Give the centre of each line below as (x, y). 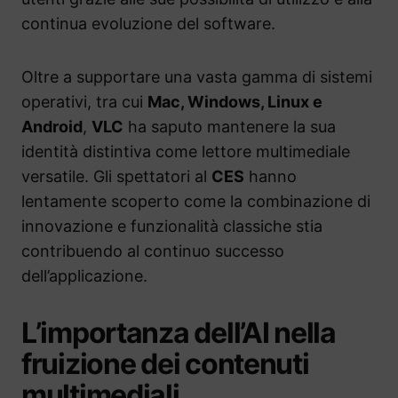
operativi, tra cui (84, 102)
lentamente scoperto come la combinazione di (196, 202)
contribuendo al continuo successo (153, 251)
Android (52, 127)
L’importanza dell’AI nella (179, 333)
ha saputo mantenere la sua (230, 127)
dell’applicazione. (84, 276)
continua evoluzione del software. (148, 24)
